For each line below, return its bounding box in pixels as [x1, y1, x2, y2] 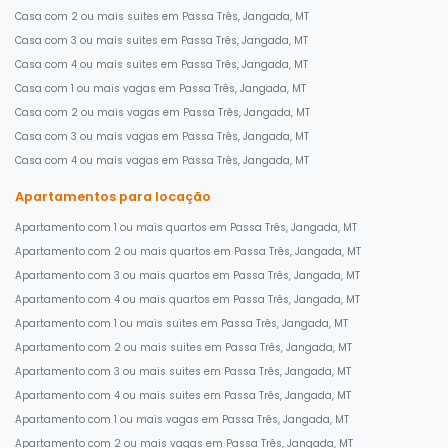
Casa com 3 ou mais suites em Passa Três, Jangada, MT [15, 33, 308, 48]
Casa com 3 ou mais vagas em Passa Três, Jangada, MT [15, 129, 309, 144]
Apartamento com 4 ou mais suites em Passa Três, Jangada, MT [15, 388, 351, 403]
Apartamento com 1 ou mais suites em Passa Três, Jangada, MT [15, 316, 348, 331]
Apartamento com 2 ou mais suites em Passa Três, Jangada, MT [15, 340, 352, 355]
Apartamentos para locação [15, 188, 211, 205]
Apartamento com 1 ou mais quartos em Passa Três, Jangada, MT [15, 220, 357, 235]
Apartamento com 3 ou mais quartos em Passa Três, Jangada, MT [15, 268, 360, 283]
